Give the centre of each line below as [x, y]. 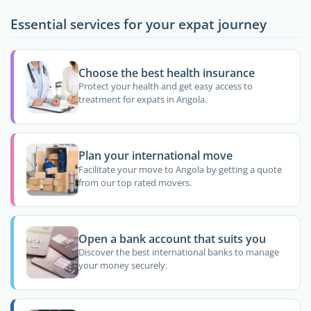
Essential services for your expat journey [138, 24]
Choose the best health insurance [166, 73]
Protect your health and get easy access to [165, 86]
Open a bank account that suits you [172, 238]
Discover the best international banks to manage [178, 252]
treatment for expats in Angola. [142, 100]
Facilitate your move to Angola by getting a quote [180, 169]
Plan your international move [155, 156]
